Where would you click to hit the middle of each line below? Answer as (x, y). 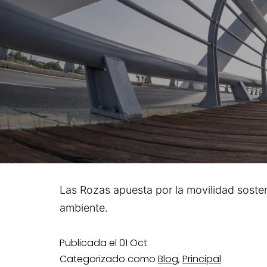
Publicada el (89, 243)
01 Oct (133, 243)
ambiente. (84, 207)
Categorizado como (109, 259)
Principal (202, 259)
